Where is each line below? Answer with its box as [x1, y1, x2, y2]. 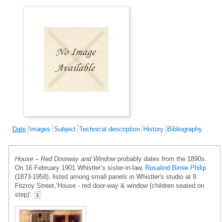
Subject [54, 125, 76, 133]
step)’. [15, 190, 35, 198]
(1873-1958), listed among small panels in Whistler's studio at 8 [15, 172, 196, 180]
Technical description [79, 125, 140, 133]
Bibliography [167, 125, 202, 133]
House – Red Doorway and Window [15, 155, 115, 163]
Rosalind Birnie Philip [145, 164, 206, 171]
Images [29, 125, 51, 133]
